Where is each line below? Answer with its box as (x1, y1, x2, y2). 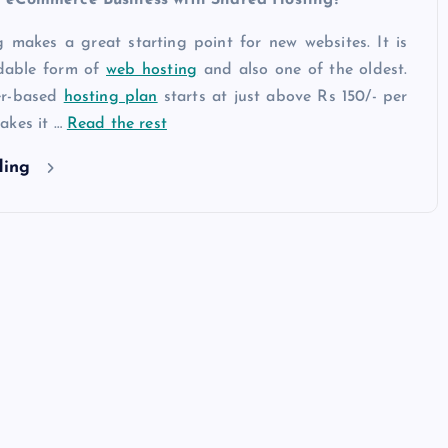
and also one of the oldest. (197, 61, 408, 78)
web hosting (106, 61, 198, 78)
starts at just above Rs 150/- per (157, 88, 408, 105)
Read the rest (66, 115, 167, 132)
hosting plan (63, 88, 158, 105)
